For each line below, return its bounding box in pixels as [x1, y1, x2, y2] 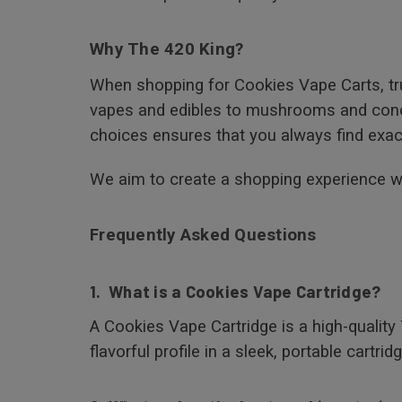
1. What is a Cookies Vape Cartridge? [90, 280, 381, 301]
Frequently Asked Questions [90, 224, 317, 245]
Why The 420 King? [90, 39, 244, 59]
